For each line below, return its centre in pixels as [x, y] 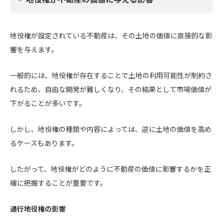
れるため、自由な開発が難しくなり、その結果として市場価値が [111, 89]
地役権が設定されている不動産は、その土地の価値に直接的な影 [111, 35]
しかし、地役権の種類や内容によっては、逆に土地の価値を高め [111, 129]
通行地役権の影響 [38, 209]
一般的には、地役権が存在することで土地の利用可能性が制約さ [111, 75]
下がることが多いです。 [48, 103]
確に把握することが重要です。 [58, 183]
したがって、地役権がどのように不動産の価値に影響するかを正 [111, 169]
